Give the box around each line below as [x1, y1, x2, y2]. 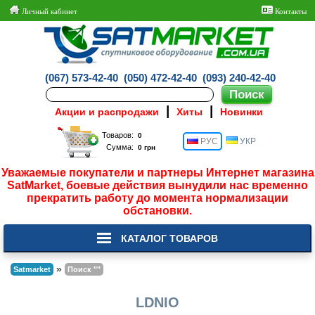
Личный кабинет [20, 7, 77, 15]
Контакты [273, 7, 307, 15]
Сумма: [106, 142, 134, 151]
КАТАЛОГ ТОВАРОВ [118, 233, 218, 244]
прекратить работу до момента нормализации [27, 192, 288, 204]
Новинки [219, 106, 263, 118]
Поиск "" [67, 265, 101, 274]
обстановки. [123, 205, 192, 217]
